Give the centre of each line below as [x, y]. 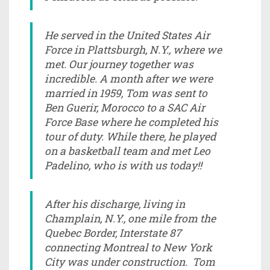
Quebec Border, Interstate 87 [113, 233]
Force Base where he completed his [131, 122]
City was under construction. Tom [130, 262]
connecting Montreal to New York [128, 247]
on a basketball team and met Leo [127, 151]
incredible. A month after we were [129, 78]
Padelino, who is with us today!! [123, 165]
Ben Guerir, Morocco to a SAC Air [125, 107]
